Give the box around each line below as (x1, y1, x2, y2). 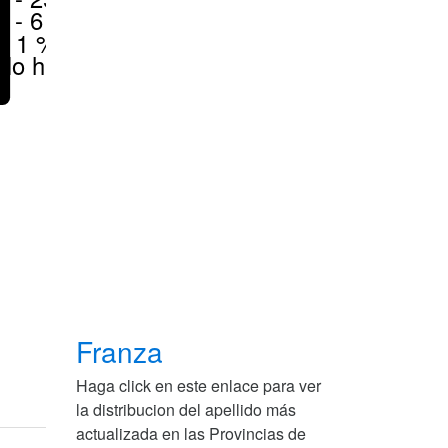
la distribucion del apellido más (76, 398, 296, 422)
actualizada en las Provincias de (76, 422, 306, 446)
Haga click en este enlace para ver (76, 374, 321, 398)
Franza (76, 331, 171, 372)
